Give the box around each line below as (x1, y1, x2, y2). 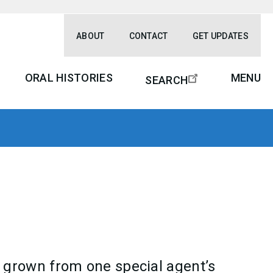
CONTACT (129, 30, 168, 41)
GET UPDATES (192, 30, 249, 41)
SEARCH (145, 73, 188, 87)
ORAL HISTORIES (24, 71, 113, 84)
